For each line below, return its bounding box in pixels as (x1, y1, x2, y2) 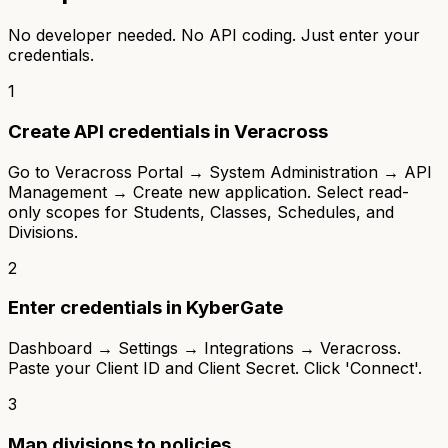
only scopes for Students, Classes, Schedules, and (8, 201, 394, 222)
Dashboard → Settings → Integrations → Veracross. (8, 338, 401, 359)
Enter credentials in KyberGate (8, 296, 283, 320)
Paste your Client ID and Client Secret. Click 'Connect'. (8, 358, 422, 379)
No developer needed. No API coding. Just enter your (8, 25, 420, 46)
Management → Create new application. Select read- (8, 181, 409, 202)
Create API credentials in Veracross (8, 120, 328, 144)
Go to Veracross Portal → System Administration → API (8, 161, 432, 182)
